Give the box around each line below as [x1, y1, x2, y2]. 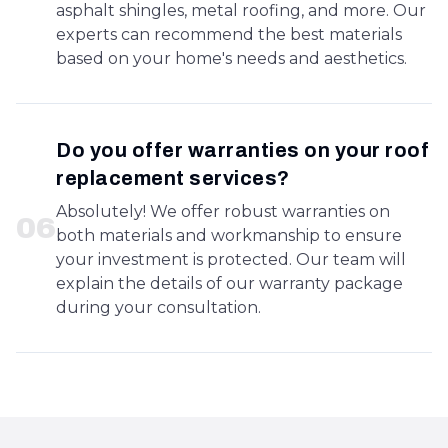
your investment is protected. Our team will [56, 250, 406, 269]
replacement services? [56, 167, 290, 189]
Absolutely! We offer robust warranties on [56, 202, 390, 221]
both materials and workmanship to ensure [56, 226, 402, 245]
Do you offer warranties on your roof [56, 139, 429, 161]
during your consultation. [56, 298, 261, 317]
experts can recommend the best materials [56, 25, 402, 44]
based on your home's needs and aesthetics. [56, 49, 407, 68]
